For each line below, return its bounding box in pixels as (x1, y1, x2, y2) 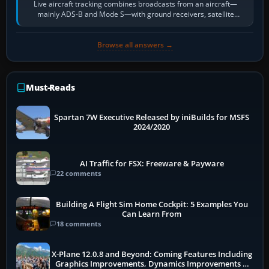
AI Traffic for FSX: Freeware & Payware (79, 158, 224, 169)
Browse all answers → (97, 40, 173, 50)
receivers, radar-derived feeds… (82, 19, 189, 30)
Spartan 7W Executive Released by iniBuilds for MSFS (54, 112, 250, 123)
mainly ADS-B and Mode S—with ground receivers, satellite (37, 9, 234, 20)
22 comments (56, 168, 101, 178)
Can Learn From (122, 208, 182, 219)
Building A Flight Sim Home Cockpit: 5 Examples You (55, 199, 248, 210)
